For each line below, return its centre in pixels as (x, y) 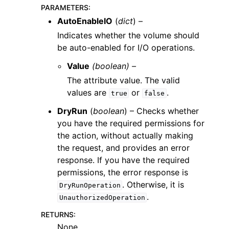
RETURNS (57, 214)
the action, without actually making (125, 135)
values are (88, 93)
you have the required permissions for (131, 123)
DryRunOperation (90, 185)
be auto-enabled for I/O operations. (126, 48)
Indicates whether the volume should (128, 35)
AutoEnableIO (85, 21)
